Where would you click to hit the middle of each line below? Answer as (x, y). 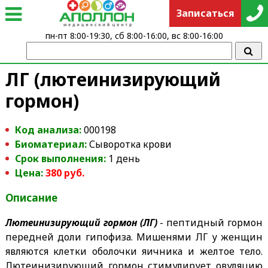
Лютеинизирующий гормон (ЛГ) (81, 222)
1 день (123, 158)
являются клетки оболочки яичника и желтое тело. (134, 251)
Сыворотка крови (130, 144)
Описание (31, 197)
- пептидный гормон (210, 222)
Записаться (205, 13)
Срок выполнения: (60, 158)
